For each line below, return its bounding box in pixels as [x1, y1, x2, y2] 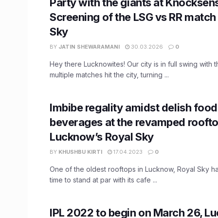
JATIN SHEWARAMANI [58, 43, 120, 50]
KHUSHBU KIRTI [58, 148, 102, 155]
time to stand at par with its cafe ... [50, 175, 157, 184]
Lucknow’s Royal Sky [50, 130, 154, 143]
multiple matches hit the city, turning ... [50, 70, 169, 79]
